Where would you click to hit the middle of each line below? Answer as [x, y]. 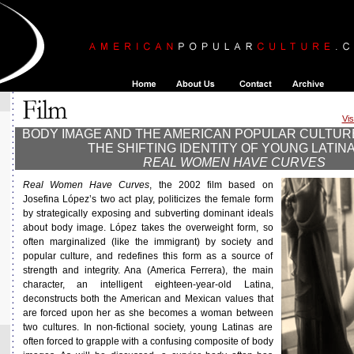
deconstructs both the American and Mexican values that [148, 299]
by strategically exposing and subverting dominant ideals [148, 213]
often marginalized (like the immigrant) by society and [148, 242]
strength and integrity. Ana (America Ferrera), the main [148, 270]
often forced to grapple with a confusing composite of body [148, 341]
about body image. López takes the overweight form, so [148, 228]
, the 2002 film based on [211, 185]
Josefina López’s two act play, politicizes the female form [148, 199]
